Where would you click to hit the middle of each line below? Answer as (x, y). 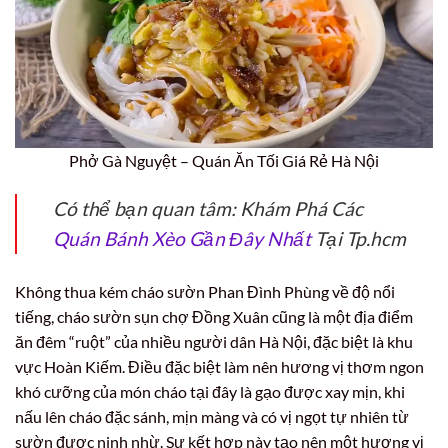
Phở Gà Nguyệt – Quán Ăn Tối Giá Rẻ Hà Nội (224, 160)
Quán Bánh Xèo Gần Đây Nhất (182, 238)
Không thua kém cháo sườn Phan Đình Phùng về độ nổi (205, 291)
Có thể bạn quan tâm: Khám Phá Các (208, 208)
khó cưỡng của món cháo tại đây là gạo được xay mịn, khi (210, 391)
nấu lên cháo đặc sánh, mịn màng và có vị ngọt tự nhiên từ (212, 416)
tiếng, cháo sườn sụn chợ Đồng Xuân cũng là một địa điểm (214, 316)
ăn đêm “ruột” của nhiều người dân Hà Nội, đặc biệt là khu (214, 341)
